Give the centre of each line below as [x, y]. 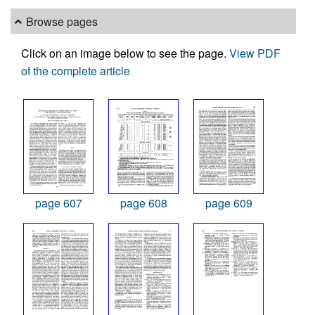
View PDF [255, 53]
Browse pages [62, 21]
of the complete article [76, 71]
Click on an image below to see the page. [125, 53]
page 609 [229, 202]
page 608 [143, 202]
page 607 [58, 202]
